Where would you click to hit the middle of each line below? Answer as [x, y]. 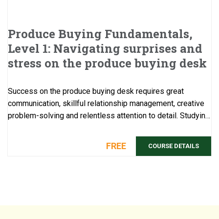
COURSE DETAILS [174, 146]
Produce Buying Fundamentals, [100, 33]
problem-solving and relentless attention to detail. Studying [109, 115]
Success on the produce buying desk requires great [96, 91]
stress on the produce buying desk [107, 63]
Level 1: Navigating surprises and [105, 48]
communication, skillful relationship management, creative [106, 103]
